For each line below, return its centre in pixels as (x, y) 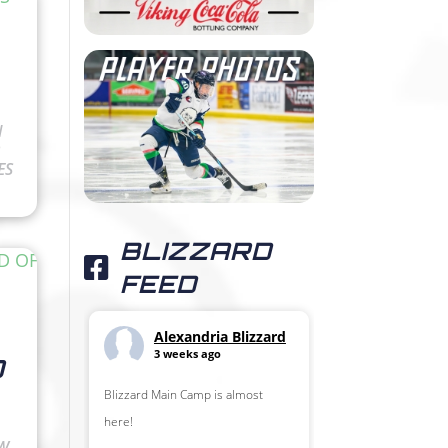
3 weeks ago (187, 354)
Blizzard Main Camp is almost (183, 395)
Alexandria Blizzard (219, 337)
